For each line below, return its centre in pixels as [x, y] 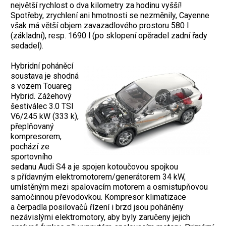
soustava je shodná [45, 76]
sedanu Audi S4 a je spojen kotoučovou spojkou [94, 166]
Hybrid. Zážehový [41, 96]
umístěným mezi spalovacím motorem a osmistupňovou [109, 187]
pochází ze [30, 146]
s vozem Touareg [41, 86]
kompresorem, [36, 136]
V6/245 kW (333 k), [45, 116]
